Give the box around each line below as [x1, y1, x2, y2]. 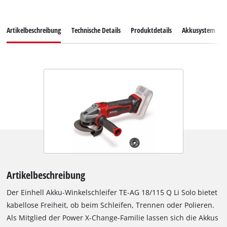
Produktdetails [130, 25, 172, 35]
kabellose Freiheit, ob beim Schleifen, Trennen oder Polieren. [7, 200, 215, 210]
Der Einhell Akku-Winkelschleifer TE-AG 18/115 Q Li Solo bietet [7, 187, 218, 197]
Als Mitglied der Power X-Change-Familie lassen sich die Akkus [7, 212, 219, 222]
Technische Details [71, 25, 121, 35]
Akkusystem [181, 25, 215, 35]
